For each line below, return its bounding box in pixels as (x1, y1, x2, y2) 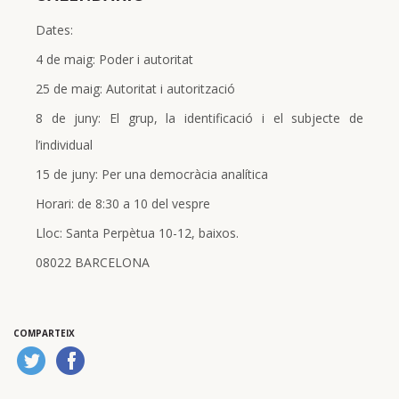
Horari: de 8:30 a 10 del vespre (36, 194, 210, 212)
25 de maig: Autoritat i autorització (36, 79, 235, 97)
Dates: (36, 20, 73, 38)
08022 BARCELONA (36, 253, 150, 271)
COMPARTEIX (13, 326, 75, 339)
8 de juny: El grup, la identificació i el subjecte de (36, 109, 363, 126)
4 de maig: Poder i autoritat (36, 50, 193, 68)
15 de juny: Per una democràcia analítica (36, 165, 268, 183)
